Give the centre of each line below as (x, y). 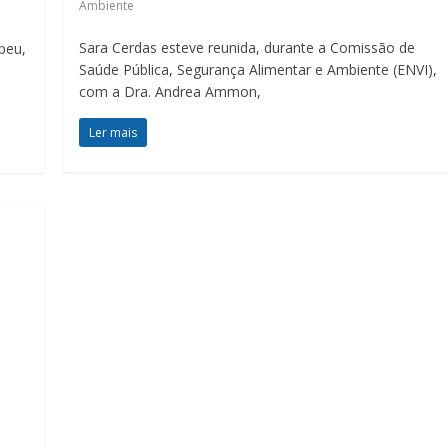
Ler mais (113, 132)
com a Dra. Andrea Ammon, (170, 91)
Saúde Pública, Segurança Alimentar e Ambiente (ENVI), (258, 69)
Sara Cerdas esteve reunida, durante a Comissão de (247, 47)
